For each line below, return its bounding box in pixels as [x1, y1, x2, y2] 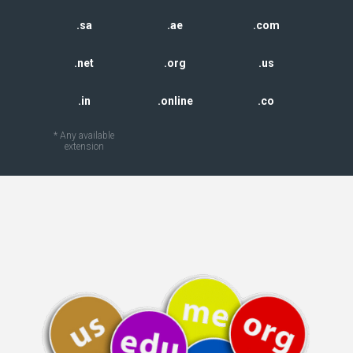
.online [157, 95, 193, 107]
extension [64, 141, 104, 152]
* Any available [54, 130, 115, 141]
